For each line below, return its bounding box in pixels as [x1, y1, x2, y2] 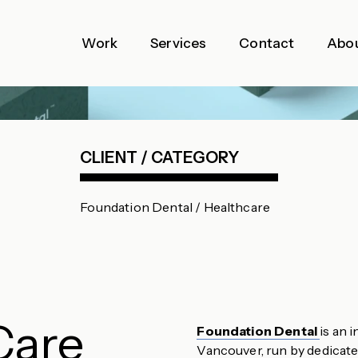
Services [150, 35, 207, 51]
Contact [239, 35, 295, 51]
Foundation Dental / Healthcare [80, 199, 271, 215]
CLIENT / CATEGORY [80, 148, 240, 167]
